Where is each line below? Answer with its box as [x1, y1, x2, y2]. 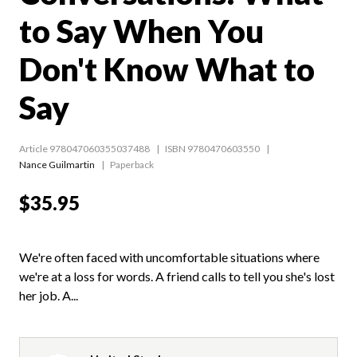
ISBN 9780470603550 [165, 143, 260, 155]
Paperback [110, 159, 154, 171]
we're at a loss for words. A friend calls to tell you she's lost [19, 269, 335, 284]
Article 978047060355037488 [19, 143, 150, 155]
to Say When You [19, 12, 264, 51]
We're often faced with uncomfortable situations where [19, 249, 320, 265]
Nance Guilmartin [19, 159, 95, 171]
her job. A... [19, 288, 78, 304]
